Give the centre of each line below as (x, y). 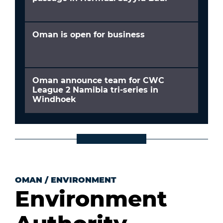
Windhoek (54, 100)
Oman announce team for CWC (98, 81)
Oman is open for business (89, 35)
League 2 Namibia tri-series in (95, 90)
